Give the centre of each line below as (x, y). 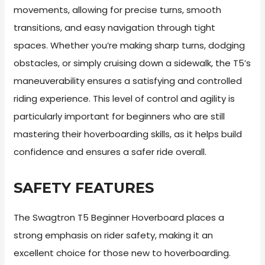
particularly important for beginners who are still (119, 116)
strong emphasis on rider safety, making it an (114, 235)
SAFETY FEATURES (84, 188)
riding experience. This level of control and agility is (125, 98)
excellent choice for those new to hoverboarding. (122, 253)
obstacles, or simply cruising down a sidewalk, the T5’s (132, 63)
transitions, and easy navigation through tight (115, 27)
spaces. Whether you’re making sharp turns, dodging (130, 45)
